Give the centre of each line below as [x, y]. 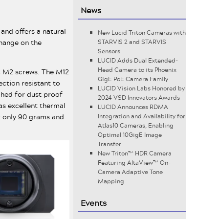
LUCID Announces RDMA [133, 107]
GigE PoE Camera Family [133, 79]
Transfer [110, 144]
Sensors [109, 51]
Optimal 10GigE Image [130, 135]
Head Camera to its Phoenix [137, 70]
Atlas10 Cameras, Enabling [136, 125]
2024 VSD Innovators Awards [139, 98]
